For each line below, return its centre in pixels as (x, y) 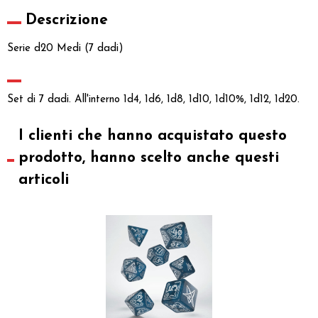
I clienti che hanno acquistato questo (152, 136)
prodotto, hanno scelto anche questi (148, 158)
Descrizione (67, 20)
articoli (43, 180)
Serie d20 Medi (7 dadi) (65, 48)
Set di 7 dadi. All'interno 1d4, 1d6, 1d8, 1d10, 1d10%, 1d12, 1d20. (153, 99)
